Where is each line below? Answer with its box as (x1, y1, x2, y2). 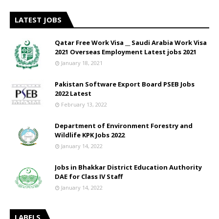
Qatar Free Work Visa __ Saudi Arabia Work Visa (55, 38, 207, 47)
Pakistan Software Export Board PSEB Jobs (55, 80, 195, 88)
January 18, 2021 (61, 59, 103, 66)
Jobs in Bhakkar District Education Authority (55, 163, 202, 172)
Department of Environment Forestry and (55, 121, 193, 130)
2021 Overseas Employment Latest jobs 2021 (55, 47, 197, 56)
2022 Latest (55, 89, 91, 98)
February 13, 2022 (61, 101, 107, 108)
